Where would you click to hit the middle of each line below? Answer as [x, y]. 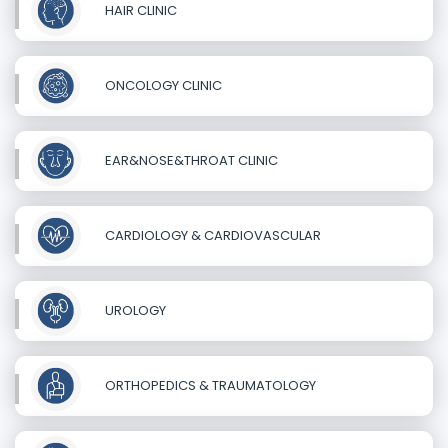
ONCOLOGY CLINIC [162, 85]
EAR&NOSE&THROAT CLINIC [190, 160]
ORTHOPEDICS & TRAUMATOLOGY [209, 385]
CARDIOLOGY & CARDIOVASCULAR [211, 235]
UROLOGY [134, 310]
